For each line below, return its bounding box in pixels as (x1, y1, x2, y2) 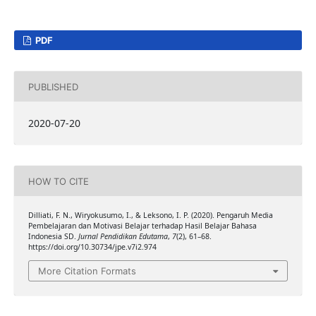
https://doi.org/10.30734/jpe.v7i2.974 (28, 242, 157, 253)
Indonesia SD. (28, 231, 78, 242)
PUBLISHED (28, 80, 78, 92)
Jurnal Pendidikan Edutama (78, 231, 168, 242)
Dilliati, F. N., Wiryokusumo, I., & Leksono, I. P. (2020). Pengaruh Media (28, 210, 273, 221)
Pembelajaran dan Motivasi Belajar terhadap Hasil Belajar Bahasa (28, 221, 257, 231)
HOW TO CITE (28, 175, 89, 187)
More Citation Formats (38, 265, 136, 276)
